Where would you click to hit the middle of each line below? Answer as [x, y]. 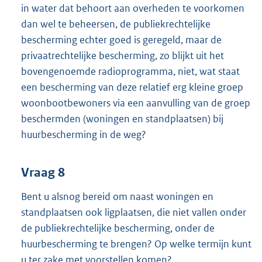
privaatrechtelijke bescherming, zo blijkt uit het [123, 55]
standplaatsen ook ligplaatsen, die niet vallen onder [134, 212]
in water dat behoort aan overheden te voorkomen [133, 8]
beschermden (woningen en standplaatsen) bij [122, 118]
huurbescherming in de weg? [84, 134]
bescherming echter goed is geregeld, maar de [121, 39]
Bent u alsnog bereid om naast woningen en [117, 196]
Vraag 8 [43, 173]
